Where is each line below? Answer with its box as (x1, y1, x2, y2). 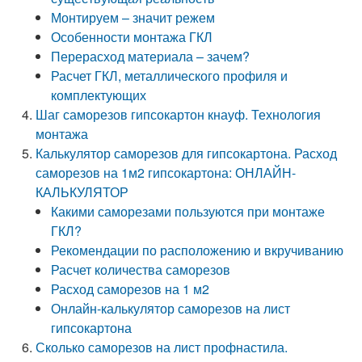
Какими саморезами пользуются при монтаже (51, 202, 326, 221)
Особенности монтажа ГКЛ (51, 27, 213, 46)
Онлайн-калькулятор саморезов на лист (51, 299, 291, 318)
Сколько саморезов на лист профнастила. (36, 338, 288, 356)
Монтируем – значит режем (51, 8, 216, 27)
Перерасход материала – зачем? (51, 47, 250, 65)
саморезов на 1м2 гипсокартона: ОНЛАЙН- (36, 163, 297, 182)
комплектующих (51, 86, 147, 104)
